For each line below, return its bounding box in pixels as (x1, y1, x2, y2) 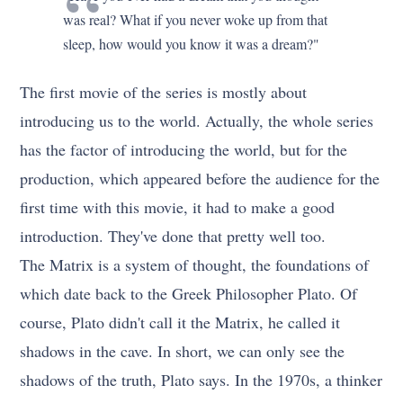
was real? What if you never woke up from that (63, 10, 328, 30)
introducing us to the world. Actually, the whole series (20, 110, 374, 132)
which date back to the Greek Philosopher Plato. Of (20, 282, 358, 305)
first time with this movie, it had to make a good (20, 196, 336, 219)
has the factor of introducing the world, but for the (20, 139, 348, 161)
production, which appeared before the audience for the (20, 167, 381, 190)
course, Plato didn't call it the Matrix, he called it (20, 311, 341, 334)
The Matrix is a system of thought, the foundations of (20, 254, 370, 276)
